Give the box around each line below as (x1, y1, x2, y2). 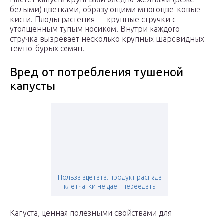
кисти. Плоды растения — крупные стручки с (10, 15, 175, 24)
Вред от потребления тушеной (10, 66, 183, 79)
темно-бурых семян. (10, 44, 84, 53)
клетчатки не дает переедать (64, 182, 155, 191)
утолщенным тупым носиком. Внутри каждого (10, 24, 180, 34)
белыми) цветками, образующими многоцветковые (10, 5, 200, 14)
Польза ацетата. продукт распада (57, 174, 162, 182)
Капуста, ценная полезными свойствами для (10, 208, 172, 218)
